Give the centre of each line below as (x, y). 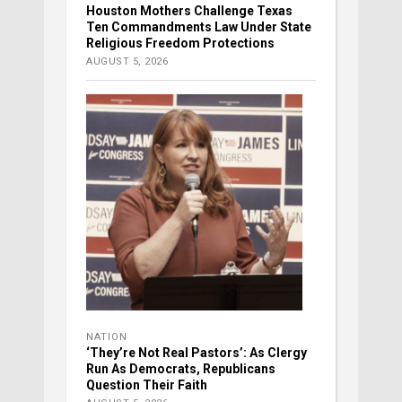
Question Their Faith (147, 385)
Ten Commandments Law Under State (199, 27)
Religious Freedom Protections (180, 44)
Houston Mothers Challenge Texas (189, 11)
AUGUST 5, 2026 (127, 62)
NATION (107, 337)
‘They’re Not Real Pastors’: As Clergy (197, 353)
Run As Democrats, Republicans (181, 369)
